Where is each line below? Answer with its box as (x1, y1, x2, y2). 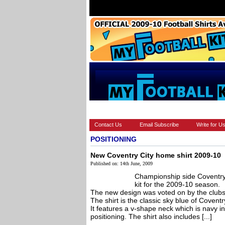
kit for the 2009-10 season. (135, 180, 220, 188)
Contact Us (94, 122, 122, 128)
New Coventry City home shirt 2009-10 (90, 151, 221, 159)
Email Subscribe (140, 122, 179, 128)
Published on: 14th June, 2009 (90, 161, 153, 166)
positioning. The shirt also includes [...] (90, 212, 212, 220)
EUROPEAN (130, 106, 165, 113)
